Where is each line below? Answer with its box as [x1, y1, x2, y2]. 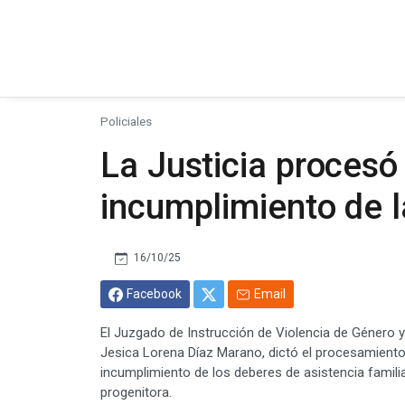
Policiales [100, 113, 152, 128]
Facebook [127, 286, 182, 301]
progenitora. [100, 383, 172, 400]
